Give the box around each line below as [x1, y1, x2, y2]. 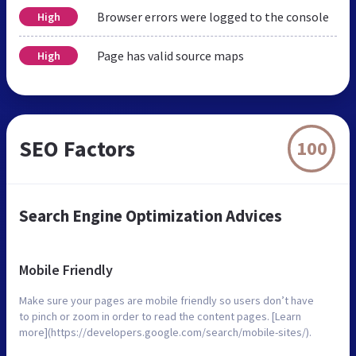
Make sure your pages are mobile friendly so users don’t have [19, 292, 314, 308]
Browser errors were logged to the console [97, 8, 329, 25]
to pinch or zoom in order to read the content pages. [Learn [19, 308, 301, 323]
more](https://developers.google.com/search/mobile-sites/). [19, 324, 311, 339]
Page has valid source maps [97, 47, 244, 64]
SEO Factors [19, 133, 135, 163]
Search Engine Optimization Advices [19, 204, 282, 226]
